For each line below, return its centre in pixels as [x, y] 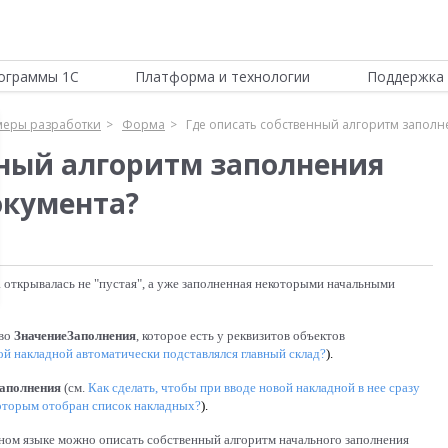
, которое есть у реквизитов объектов [240, 335]
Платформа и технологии [223, 76]
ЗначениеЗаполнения [75, 335]
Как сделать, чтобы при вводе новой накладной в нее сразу [254, 387]
